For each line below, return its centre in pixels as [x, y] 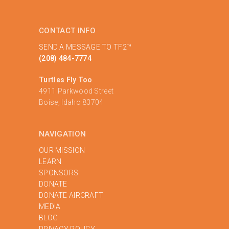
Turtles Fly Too [66, 79]
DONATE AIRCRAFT [71, 195]
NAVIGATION [63, 134]
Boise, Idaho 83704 [71, 102]
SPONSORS [59, 173]
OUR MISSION [62, 150]
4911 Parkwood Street [76, 91]
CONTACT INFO [67, 30]
